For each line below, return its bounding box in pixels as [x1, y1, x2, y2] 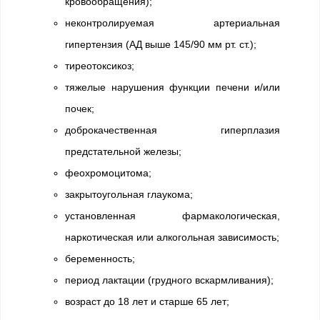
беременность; [65, 253, 135, 264]
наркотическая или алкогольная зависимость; [65, 231, 279, 243]
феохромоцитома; [65, 167, 151, 179]
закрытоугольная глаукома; [65, 189, 193, 200]
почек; [65, 103, 94, 114]
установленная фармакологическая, [65, 210, 280, 221]
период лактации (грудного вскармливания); [65, 274, 274, 286]
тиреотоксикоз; [65, 60, 134, 71]
